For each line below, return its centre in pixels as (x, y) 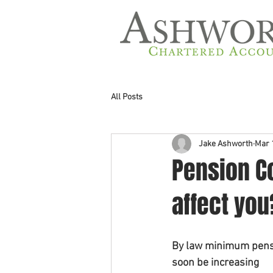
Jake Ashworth (226, 144)
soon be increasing (215, 263)
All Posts (127, 97)
